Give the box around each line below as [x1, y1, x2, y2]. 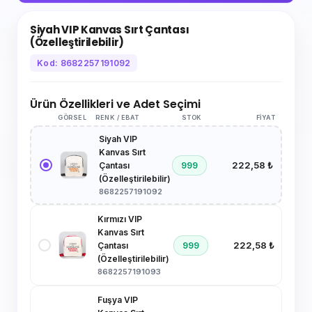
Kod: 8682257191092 [37, 58, 131, 68]
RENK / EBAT [95, 114, 139, 121]
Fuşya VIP [97, 295, 138, 305]
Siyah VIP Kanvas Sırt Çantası [30, 22, 189, 37]
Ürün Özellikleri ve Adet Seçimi [30, 96, 201, 112]
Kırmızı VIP [97, 214, 142, 224]
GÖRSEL [58, 114, 86, 121]
